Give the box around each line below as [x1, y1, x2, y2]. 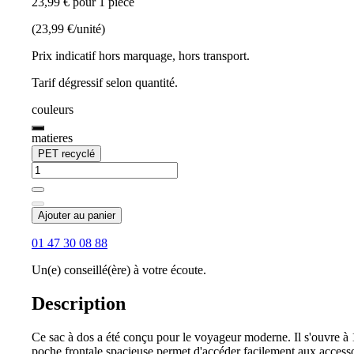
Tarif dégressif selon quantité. [32, 76, 178, 90]
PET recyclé [38, 148, 95, 160]
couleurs [32, 103, 73, 117]
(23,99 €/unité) [32, 22, 105, 36]
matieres [32, 131, 73, 145]
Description [32, 293, 126, 314]
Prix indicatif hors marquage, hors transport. [32, 49, 250, 63]
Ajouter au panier [38, 209, 115, 222]
